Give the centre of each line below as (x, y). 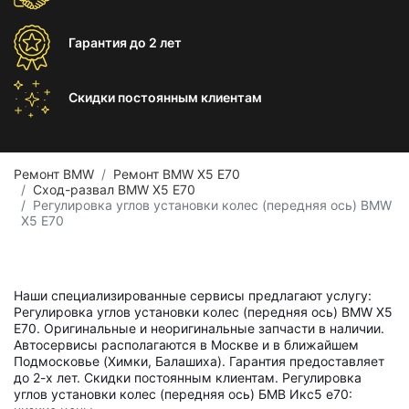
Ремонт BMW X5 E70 (177, 174)
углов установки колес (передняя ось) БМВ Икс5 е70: (183, 394)
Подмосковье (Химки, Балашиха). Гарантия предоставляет (199, 361)
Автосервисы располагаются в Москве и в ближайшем (186, 345)
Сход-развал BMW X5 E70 (114, 189)
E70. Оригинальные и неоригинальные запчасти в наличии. (199, 328)
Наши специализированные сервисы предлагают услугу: (193, 295)
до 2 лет (156, 42)
